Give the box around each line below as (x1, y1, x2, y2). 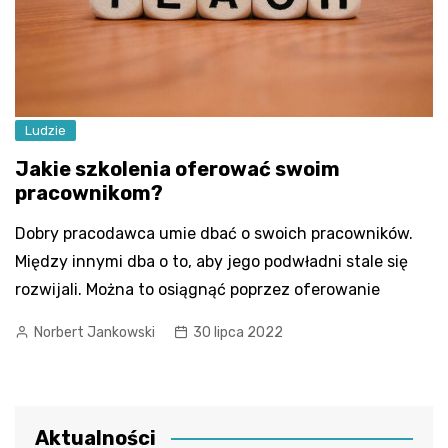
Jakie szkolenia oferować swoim (15, 157, 340, 182)
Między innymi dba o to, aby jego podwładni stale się (15, 252, 408, 272)
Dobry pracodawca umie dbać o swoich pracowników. (15, 224, 413, 244)
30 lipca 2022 (193, 324, 283, 342)
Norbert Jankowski (34, 324, 155, 342)
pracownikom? (15, 181, 163, 206)
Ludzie (25, 123, 66, 139)
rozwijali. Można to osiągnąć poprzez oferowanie (15, 280, 380, 300)
